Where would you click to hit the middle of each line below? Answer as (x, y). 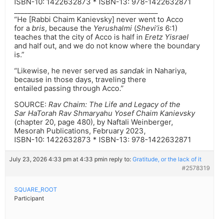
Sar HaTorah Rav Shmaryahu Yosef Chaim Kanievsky (105, 113)
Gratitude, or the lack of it (167, 159)
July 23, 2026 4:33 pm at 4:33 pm (56, 159)
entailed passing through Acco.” (69, 88)
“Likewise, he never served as (67, 71)
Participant (29, 198)
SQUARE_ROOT (36, 190)
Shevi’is (150, 28)
